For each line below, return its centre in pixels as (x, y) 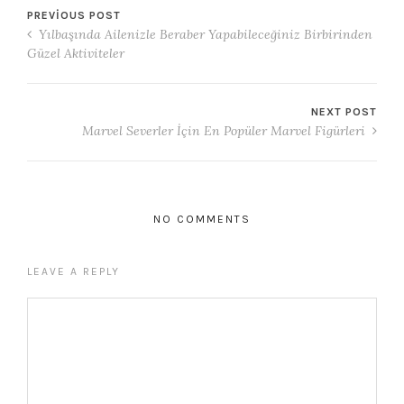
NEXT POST (344, 112)
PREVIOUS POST (74, 16)
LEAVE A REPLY (73, 272)
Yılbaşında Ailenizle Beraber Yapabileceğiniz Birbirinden (204, 35)
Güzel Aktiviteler (76, 54)
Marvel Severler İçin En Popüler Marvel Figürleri (225, 131)
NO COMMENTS (202, 220)
